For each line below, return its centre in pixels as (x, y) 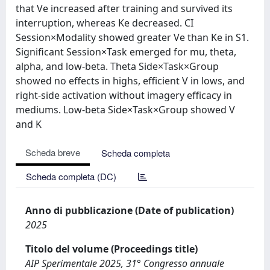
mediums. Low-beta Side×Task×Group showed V (125, 110)
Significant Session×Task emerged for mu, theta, (126, 52)
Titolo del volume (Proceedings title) (111, 249)
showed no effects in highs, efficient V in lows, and (130, 81)
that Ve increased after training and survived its (124, 8)
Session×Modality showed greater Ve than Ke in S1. (132, 37)
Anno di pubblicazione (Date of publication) (130, 210)
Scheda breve (53, 152)
